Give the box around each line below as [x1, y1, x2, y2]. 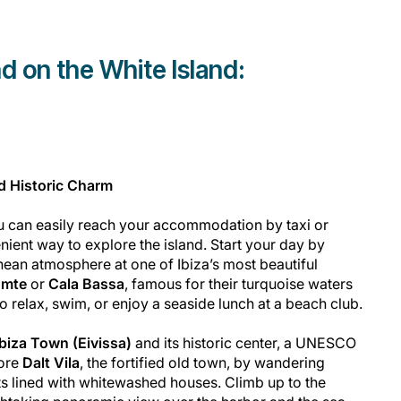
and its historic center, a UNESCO [132, 333, 356, 352]
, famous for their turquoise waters [124, 274, 353, 293]
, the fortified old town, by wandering [80, 353, 325, 371]
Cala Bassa [48, 274, 124, 293]
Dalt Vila [22, 353, 80, 371]
